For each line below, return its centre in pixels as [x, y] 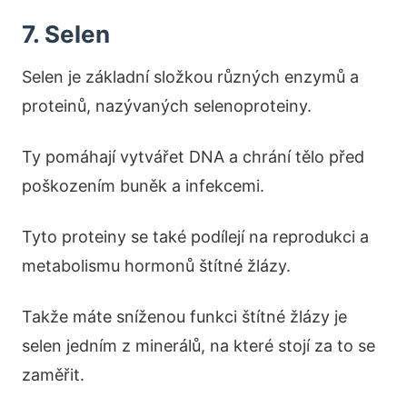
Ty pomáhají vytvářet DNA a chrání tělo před [193, 156]
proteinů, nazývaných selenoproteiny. [167, 105]
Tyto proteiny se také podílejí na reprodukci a [195, 236]
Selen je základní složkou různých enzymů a [190, 76]
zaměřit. [53, 374]
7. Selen [66, 34]
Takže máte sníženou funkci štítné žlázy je [184, 316]
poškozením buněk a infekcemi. [143, 185]
